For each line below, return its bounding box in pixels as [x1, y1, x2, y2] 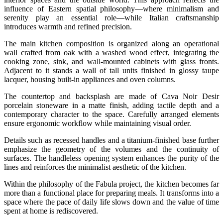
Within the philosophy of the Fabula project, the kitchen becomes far [4, 179, 219, 188]
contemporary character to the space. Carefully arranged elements [4, 110, 219, 118]
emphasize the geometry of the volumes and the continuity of [4, 144, 219, 153]
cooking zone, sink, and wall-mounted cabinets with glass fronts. [4, 57, 219, 66]
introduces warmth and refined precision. [4, 22, 132, 31]
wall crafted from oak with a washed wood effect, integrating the [4, 48, 219, 57]
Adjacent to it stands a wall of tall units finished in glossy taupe [4, 66, 219, 75]
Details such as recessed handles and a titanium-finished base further [4, 135, 219, 144]
